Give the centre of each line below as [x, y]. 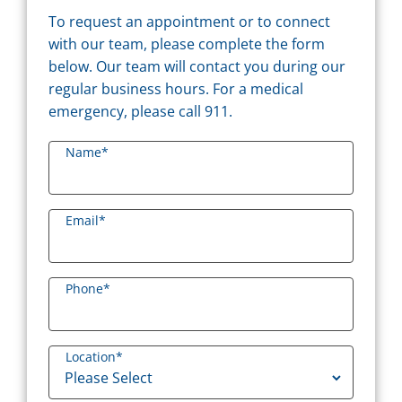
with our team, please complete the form [187, 44]
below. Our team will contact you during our [197, 67]
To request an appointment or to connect [189, 22]
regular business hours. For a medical [176, 89]
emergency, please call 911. [140, 112]
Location [91, 357]
